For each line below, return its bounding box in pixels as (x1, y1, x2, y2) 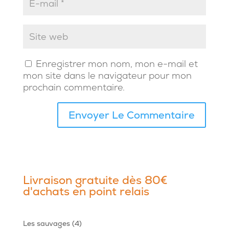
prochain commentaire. (22, 81, 125, 94)
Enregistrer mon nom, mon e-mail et (35, 58, 198, 70)
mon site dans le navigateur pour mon (22, 70, 192, 82)
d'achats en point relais (22, 184, 149, 199)
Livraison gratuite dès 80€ (22, 173, 168, 188)
